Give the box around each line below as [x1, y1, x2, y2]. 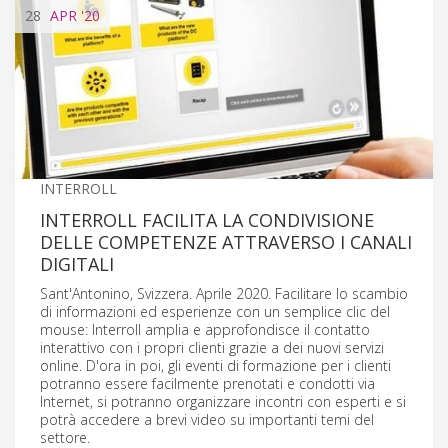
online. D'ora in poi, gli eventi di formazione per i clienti [40, 355, 391, 375]
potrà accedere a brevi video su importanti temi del [40, 409, 374, 429]
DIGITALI [40, 251, 114, 276]
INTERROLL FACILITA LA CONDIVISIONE [40, 207, 374, 232]
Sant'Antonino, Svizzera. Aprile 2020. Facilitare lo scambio [40, 283, 408, 303]
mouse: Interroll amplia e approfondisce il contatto [40, 319, 370, 339]
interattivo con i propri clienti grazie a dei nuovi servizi [40, 337, 384, 357]
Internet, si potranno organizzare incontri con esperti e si [40, 391, 406, 411]
